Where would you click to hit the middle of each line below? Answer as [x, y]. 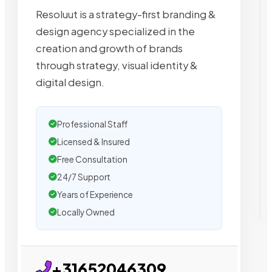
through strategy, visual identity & [117, 65]
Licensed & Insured [93, 141]
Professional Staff [92, 124]
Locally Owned [86, 212]
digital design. [70, 82]
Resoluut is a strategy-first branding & [126, 14]
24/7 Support [84, 177]
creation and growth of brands [109, 48]
